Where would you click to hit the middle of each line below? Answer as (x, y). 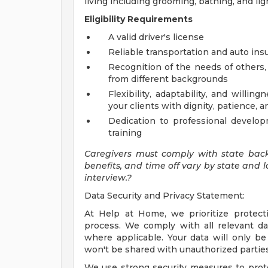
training (125, 133)
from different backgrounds (168, 79)
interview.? (108, 178)
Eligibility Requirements (138, 19)
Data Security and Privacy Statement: (165, 196)
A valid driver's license (156, 37)
